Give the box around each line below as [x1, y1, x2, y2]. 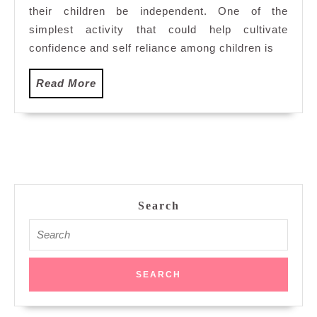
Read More [36, 77, 96, 89]
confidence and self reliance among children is [29, 42, 274, 54]
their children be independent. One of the [29, 5, 288, 17]
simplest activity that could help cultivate [29, 23, 288, 35]
